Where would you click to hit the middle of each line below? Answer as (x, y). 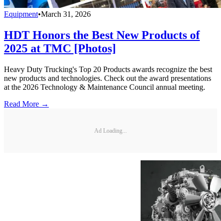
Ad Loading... (110, 130)
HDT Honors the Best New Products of (102, 35)
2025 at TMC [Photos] (60, 49)
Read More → (26, 104)
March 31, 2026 (66, 14)
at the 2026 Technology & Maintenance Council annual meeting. (105, 87)
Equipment (21, 14)
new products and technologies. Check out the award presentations (108, 78)
